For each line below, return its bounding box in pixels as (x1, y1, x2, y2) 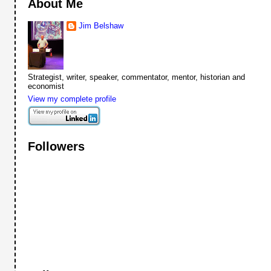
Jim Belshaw (79, 21, 124, 30)
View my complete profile (28, 94, 117, 104)
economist (28, 81, 65, 91)
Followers (28, 140, 85, 154)
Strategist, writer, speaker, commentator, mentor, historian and (28, 72, 246, 82)
